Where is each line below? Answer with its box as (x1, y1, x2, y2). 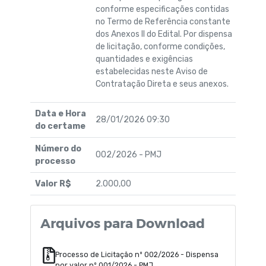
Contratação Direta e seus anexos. (95, 78, 230, 89)
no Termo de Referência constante (95, 16, 230, 27)
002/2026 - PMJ (95, 149, 161, 160)
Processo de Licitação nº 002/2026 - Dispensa (55, 250, 218, 259)
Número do (35, 143, 81, 154)
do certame (35, 121, 85, 131)
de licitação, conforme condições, (95, 41, 225, 52)
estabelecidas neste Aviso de (95, 66, 208, 77)
